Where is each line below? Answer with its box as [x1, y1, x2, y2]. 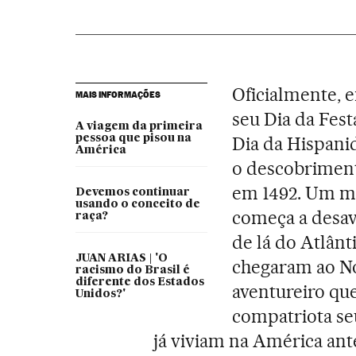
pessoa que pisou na [75, 133, 192, 145]
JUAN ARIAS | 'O [75, 253, 168, 265]
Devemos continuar [75, 187, 190, 199]
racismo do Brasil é [75, 265, 190, 277]
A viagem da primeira [75, 121, 203, 133]
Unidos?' [75, 288, 126, 300]
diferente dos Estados [75, 277, 204, 288]
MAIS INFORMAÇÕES [75, 89, 161, 101]
